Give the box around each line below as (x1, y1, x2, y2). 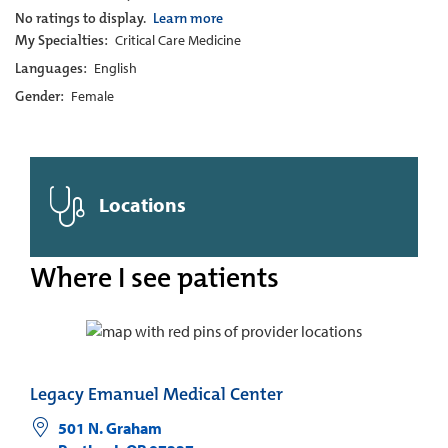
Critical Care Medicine (115, 31, 241, 49)
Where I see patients (30, 260, 279, 296)
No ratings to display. (15, 9, 149, 27)
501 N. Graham (57, 418, 162, 439)
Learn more (153, 9, 223, 27)
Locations (95, 191, 186, 217)
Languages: (15, 59, 90, 77)
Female (71, 87, 114, 105)
